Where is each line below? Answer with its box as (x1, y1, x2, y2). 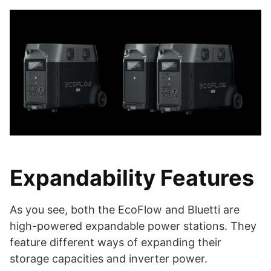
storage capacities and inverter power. (10, 252, 207, 265)
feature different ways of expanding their (10, 235, 221, 249)
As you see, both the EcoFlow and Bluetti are (10, 203, 240, 216)
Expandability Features (10, 164, 254, 191)
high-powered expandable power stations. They (10, 219, 256, 232)
